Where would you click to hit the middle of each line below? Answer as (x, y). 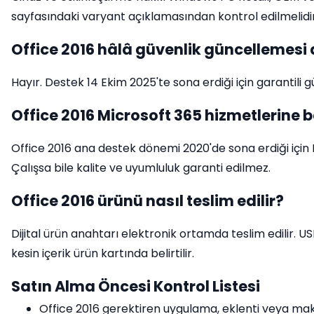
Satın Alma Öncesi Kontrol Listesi (136, 286)
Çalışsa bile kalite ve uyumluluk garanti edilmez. (141, 168)
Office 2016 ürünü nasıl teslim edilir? (148, 201)
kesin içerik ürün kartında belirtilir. (103, 253)
